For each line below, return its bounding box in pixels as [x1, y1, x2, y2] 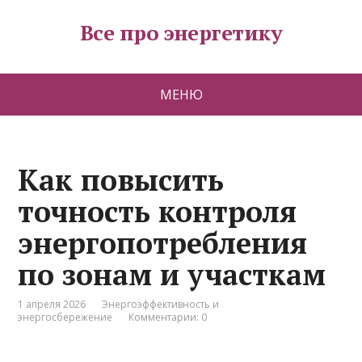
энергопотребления [18, 224, 308, 262]
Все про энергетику [79, 19, 283, 46]
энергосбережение [18, 310, 113, 324]
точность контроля [18, 192, 297, 230]
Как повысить [18, 161, 225, 199]
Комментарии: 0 [128, 310, 208, 324]
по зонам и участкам [18, 255, 326, 293]
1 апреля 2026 [18, 297, 86, 311]
